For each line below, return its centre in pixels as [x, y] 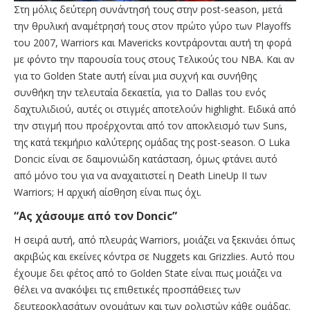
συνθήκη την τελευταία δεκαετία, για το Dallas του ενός [140, 92]
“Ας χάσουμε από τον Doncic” [95, 216]
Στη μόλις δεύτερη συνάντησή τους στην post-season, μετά [148, 9]
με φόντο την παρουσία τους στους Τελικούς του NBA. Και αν [154, 59]
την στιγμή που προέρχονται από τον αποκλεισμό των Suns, [151, 125]
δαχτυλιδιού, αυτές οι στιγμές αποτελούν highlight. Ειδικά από [155, 109]
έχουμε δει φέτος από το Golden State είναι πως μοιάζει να [148, 273]
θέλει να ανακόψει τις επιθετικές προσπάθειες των [127, 289]
